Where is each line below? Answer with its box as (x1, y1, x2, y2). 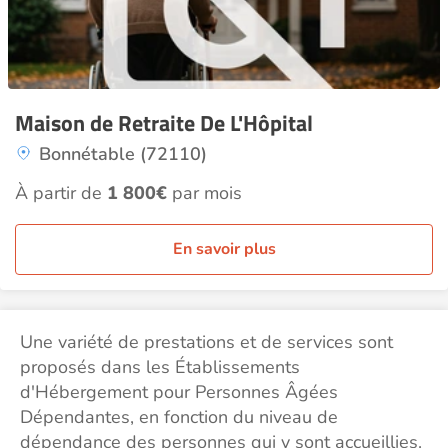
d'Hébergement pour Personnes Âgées (20, 380, 338, 404)
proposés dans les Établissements (20, 355, 300, 379)
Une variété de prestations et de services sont (20, 330, 393, 354)
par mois (167, 181, 242, 205)
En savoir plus (172, 238, 276, 260)
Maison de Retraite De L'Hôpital (15, 106, 313, 140)
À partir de (15, 181, 107, 205)
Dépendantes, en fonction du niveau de (20, 405, 338, 429)
